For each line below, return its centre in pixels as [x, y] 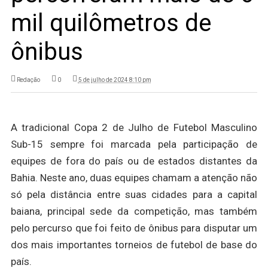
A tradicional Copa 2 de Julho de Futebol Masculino [134, 127]
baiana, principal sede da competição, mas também [134, 211]
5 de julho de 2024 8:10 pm [115, 80]
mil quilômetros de [111, 23]
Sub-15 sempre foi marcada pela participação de [134, 144]
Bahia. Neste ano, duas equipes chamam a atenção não [134, 177]
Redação [28, 80]
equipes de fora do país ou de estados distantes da [134, 161]
